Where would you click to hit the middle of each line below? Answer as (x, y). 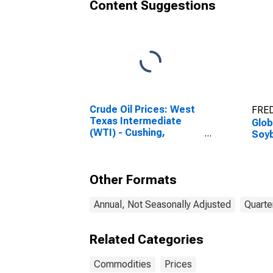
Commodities (122, 264)
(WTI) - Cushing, (127, 133)
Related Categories (147, 239)
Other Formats (133, 180)
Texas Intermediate (136, 121)
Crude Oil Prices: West (142, 109)
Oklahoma (113, 144)
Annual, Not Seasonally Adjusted (162, 204)
